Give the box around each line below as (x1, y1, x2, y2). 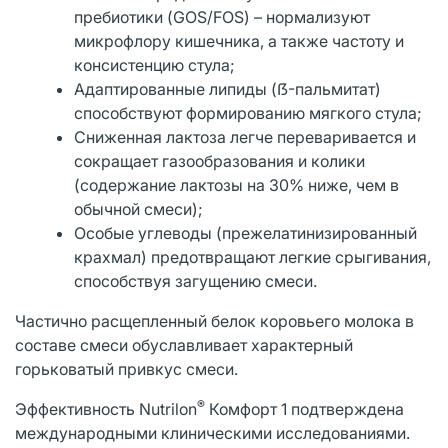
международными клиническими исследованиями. (15, 422, 414, 443)
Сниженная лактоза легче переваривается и (74, 126, 417, 147)
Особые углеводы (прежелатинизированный (74, 222, 418, 243)
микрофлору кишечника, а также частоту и (74, 30, 405, 51)
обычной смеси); (74, 198, 204, 219)
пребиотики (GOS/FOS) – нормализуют (74, 6, 371, 27)
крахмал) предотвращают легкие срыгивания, (74, 246, 432, 267)
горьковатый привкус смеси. (15, 358, 238, 379)
